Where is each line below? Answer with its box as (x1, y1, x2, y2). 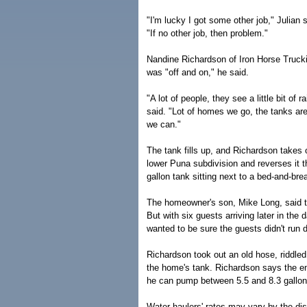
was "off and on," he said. (147, 67, 249, 77)
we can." (147, 119, 181, 130)
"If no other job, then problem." (147, 28, 268, 38)
